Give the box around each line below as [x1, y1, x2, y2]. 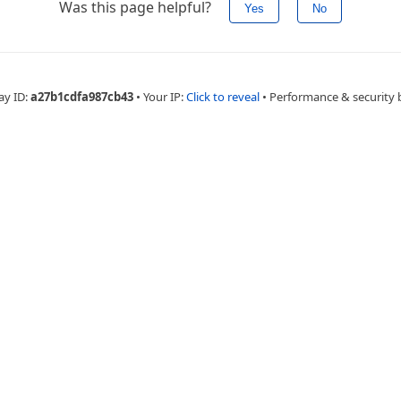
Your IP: [142, 89, 186, 105]
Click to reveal [185, 89, 260, 105]
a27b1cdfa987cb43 [30, 89, 133, 105]
